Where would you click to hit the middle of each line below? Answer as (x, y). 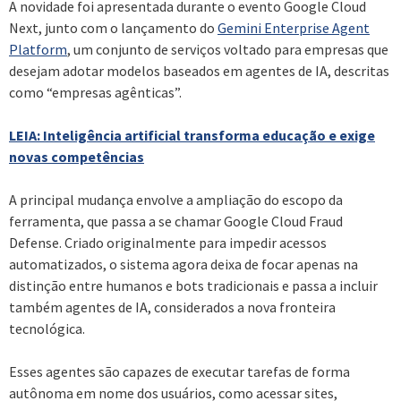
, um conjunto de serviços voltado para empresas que (228, 49)
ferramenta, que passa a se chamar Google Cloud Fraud (176, 221)
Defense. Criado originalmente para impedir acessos (168, 242)
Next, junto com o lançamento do (113, 27)
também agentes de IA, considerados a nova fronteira (172, 307)
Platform (38, 49)
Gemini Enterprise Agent (294, 27)
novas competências (77, 156)
